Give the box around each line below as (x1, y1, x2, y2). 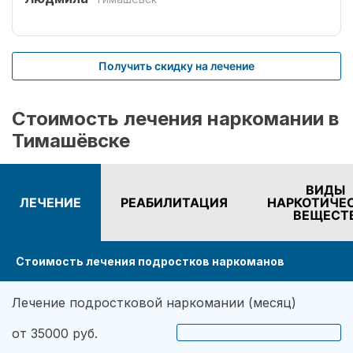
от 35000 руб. (12, 325, 98, 341)
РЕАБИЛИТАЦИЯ (121, 194, 228, 210)
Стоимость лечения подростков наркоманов (16, 254, 284, 268)
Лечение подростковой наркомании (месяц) (12, 294, 296, 310)
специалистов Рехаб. (24, 9, 159, 25)
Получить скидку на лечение (98, 58, 255, 72)
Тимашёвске (12, 128, 130, 152)
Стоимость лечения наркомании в (12, 106, 339, 130)
